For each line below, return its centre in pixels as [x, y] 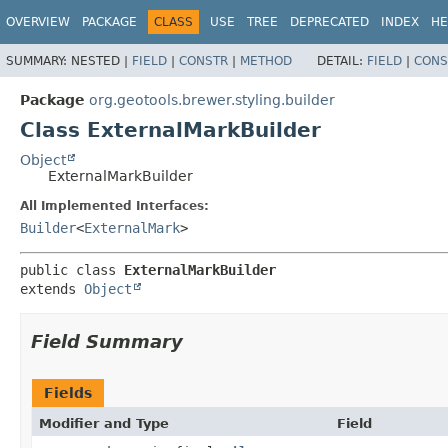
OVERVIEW [38, 22]
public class [72, 269]
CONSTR [203, 60]
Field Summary [107, 341]
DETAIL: [342, 60]
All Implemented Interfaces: [114, 205]
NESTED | [101, 60]
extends [52, 288]
